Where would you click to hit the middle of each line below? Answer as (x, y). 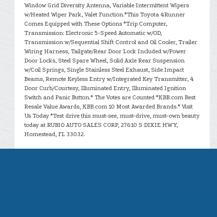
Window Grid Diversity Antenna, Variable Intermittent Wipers (107, 5)
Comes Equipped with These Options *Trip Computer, (96, 23)
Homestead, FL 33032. (55, 134)
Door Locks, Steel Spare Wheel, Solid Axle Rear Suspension (104, 60)
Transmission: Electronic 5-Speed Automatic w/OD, (93, 33)
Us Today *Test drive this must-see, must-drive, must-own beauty (112, 116)
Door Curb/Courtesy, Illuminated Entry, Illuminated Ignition (105, 88)
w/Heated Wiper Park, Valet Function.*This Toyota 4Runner (105, 14)
